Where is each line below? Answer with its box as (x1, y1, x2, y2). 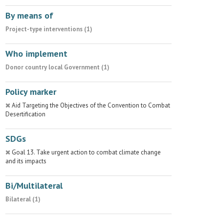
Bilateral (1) (5, 195, 41, 203)
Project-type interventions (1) (5, 25, 92, 33)
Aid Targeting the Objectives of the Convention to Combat (12, 101, 170, 109)
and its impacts (5, 157, 46, 165)
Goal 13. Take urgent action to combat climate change (12, 148, 161, 156)
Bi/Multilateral (5, 180, 63, 191)
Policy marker (5, 86, 56, 97)
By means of (5, 10, 53, 21)
